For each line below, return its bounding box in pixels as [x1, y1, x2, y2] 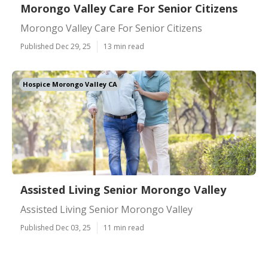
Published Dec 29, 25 [20, 41, 91, 51]
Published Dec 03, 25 [20, 223, 91, 233]
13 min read [103, 41, 144, 51]
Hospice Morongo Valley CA [23, 80, 117, 89]
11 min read [103, 223, 144, 233]
